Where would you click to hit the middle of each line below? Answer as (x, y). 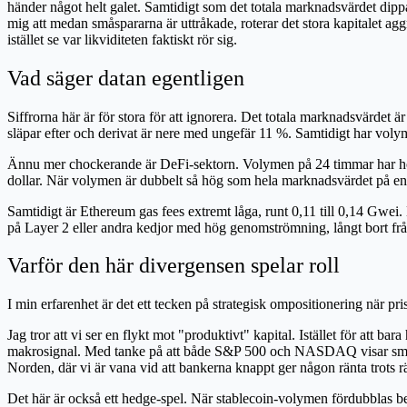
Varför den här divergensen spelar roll (174, 266)
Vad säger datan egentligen (126, 78)
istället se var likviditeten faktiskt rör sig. (122, 39)
